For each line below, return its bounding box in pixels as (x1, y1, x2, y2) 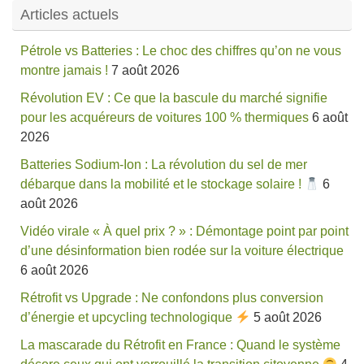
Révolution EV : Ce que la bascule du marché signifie (20, 90, 327, 106)
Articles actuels (20, 6, 119, 24)
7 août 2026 (111, 63, 180, 78)
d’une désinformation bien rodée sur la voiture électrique (20, 243, 344, 258)
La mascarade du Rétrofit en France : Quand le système (20, 337, 340, 353)
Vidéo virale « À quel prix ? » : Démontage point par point (20, 223, 349, 239)
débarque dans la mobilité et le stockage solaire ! (20, 176, 305, 192)
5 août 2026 (253, 310, 323, 325)
